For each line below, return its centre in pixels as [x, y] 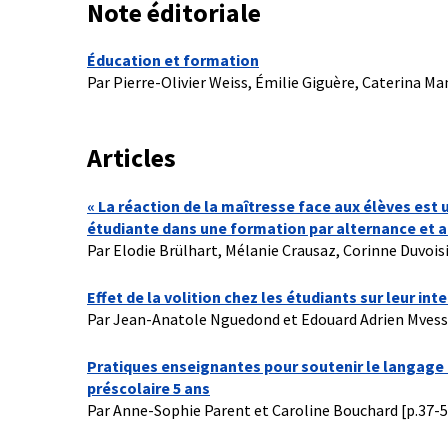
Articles [131, 158]
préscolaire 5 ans [148, 387]
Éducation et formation [173, 60]
